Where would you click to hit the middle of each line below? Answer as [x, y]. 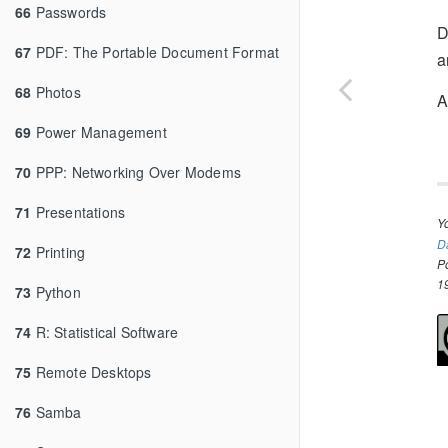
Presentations [78, 212]
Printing [58, 252]
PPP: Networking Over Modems [136, 172]
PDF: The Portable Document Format [155, 52]
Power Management [99, 132]
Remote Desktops [91, 372]
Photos [56, 92]
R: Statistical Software [105, 332]
